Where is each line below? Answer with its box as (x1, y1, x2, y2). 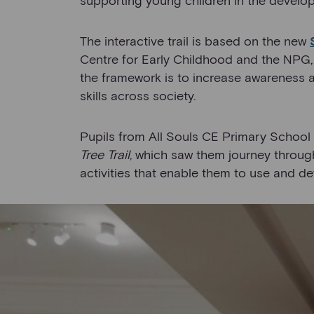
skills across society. (80, 87, 196, 103)
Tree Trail (80, 146, 130, 162)
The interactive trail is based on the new (80, 32, 310, 48)
